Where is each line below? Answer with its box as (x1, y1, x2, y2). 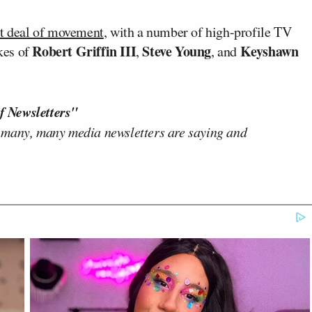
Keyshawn (240, 40, 299, 61)
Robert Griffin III (32, 40, 136, 61)
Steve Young (142, 40, 212, 61)
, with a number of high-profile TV (103, 22, 292, 41)
